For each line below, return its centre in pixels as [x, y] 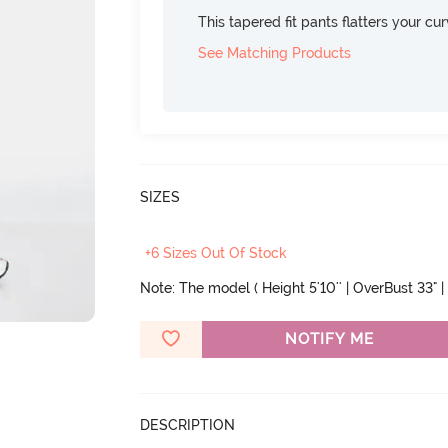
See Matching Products [275, 52]
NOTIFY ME [329, 338]
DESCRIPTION [188, 424]
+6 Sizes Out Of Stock [216, 252]
